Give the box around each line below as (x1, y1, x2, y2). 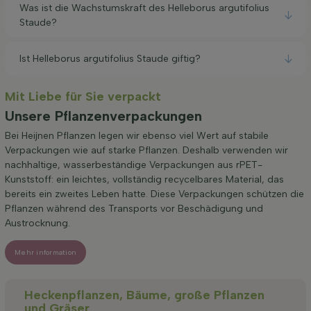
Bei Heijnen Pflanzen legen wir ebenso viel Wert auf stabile (5, 130, 269, 142)
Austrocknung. (5, 217, 70, 230)
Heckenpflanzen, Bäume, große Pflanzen (24, 287, 264, 303)
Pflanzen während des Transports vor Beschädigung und (5, 203, 263, 215)
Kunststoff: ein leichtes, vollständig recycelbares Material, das (5, 174, 284, 186)
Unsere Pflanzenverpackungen (5, 108, 202, 125)
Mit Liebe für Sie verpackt (5, 89, 161, 105)
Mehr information (15, 247, 77, 257)
